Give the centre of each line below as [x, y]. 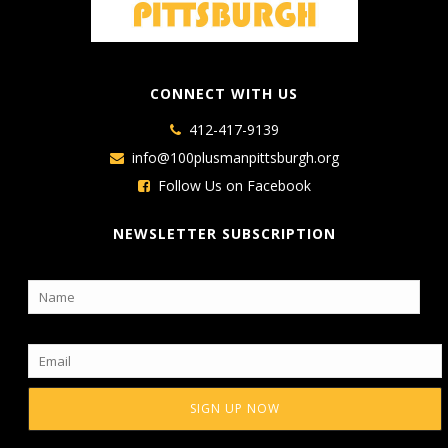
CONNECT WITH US [224, 94]
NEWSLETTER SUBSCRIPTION [224, 234]
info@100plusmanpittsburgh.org [235, 158]
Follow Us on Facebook [234, 186]
